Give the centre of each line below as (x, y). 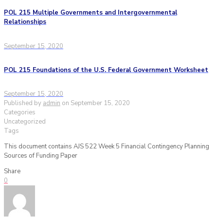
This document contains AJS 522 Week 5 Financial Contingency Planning (107, 147)
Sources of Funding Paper (41, 156)
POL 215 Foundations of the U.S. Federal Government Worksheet (106, 70)
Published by (23, 103)
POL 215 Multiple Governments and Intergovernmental (91, 13)
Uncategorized (25, 122)
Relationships (25, 22)
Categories (20, 113)
